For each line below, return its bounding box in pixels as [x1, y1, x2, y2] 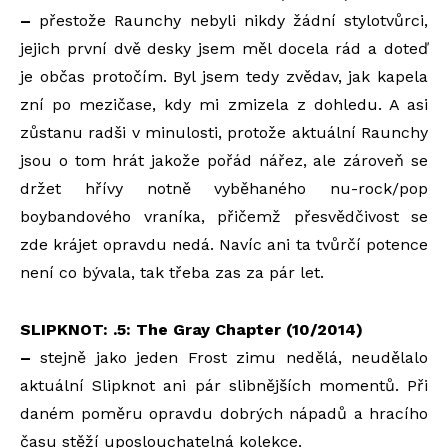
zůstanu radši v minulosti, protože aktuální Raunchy [20, 122, 428, 142]
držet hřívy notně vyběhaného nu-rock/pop [20, 178, 428, 198]
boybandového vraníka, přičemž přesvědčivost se [20, 206, 428, 226]
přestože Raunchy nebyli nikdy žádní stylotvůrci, [31, 10, 428, 30]
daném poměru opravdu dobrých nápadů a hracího [20, 403, 428, 423]
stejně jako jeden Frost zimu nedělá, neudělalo [31, 347, 428, 367]
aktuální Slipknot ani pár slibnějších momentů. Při [20, 375, 428, 395]
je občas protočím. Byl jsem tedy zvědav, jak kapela [20, 66, 428, 86]
